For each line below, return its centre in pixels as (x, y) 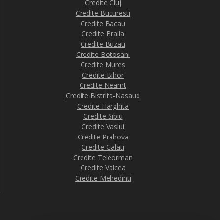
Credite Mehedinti (103, 178)
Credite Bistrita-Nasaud (103, 96)
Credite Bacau (103, 23)
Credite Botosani (103, 54)
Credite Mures (103, 65)
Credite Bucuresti (103, 13)
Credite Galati (103, 147)
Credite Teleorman (103, 157)
